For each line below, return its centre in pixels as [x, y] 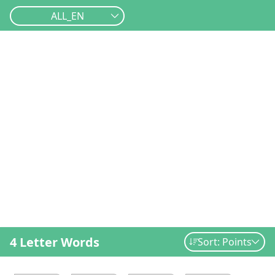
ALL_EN [67, 16]
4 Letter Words [55, 242]
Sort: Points [224, 242]
